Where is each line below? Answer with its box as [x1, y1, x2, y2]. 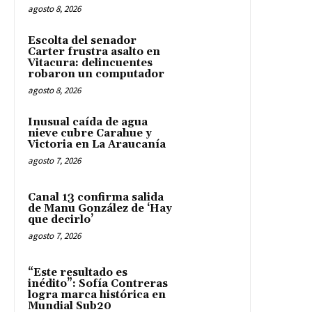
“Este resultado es [28, 265, 127, 279]
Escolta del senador [28, 33, 136, 47]
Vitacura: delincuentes [28, 56, 153, 70]
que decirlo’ [28, 212, 93, 226]
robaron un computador [28, 67, 164, 81]
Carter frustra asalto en [28, 45, 160, 58]
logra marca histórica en [28, 288, 166, 302]
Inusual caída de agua [28, 115, 148, 129]
